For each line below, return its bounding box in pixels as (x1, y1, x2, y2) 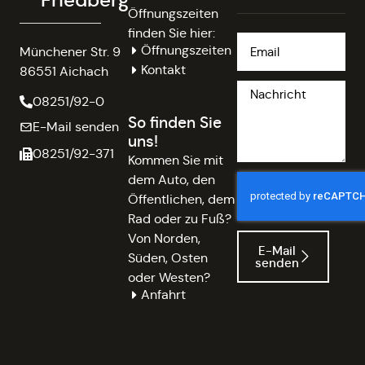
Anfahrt (141, 287, 187, 303)
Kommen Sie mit (128, 152, 224, 169)
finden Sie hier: (128, 25, 216, 42)
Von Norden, (128, 231, 201, 247)
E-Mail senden (33, 119, 119, 135)
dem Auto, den (128, 172, 216, 188)
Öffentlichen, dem (128, 191, 235, 208)
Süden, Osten (128, 250, 209, 266)
